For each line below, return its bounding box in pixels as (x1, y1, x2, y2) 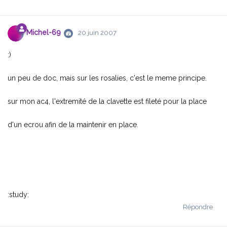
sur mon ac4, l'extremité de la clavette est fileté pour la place (8, 97, 207, 105)
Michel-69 (26, 28, 61, 37)
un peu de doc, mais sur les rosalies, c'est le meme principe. (8, 73, 207, 82)
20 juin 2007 (78, 29, 117, 37)
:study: (8, 190, 29, 199)
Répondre (183, 203, 213, 211)
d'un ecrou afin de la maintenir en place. (8, 120, 138, 129)
